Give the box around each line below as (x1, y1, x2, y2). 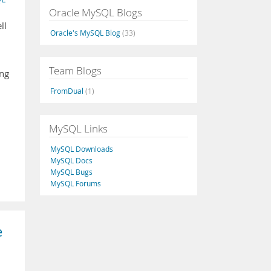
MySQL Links (49, 122, 108, 135)
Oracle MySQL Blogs (49, 5, 142, 19)
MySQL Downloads (50, 144, 113, 154)
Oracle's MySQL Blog (50, 28, 122, 38)
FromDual (50, 86, 85, 96)
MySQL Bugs (50, 167, 93, 177)
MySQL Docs (50, 155, 93, 165)
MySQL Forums (50, 178, 101, 188)
